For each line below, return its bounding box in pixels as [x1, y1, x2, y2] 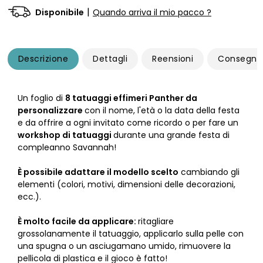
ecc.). [18, 191, 41, 203]
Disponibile [35, 6, 84, 18]
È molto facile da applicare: [18, 215, 138, 228]
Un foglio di [18, 92, 65, 104]
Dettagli [93, 53, 128, 65]
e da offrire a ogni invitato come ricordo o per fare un [18, 117, 238, 129]
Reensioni [152, 53, 194, 65]
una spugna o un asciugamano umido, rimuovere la [18, 240, 231, 252]
